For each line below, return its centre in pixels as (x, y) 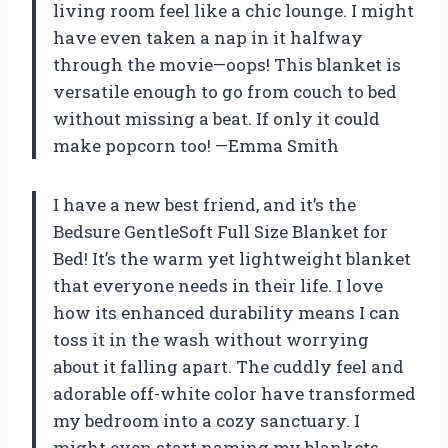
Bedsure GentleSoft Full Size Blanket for (220, 231)
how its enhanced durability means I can (226, 312)
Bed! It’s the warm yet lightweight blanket (232, 258)
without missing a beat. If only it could (216, 118)
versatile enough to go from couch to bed (225, 91)
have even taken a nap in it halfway (208, 37)
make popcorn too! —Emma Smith (196, 145)
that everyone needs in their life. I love (218, 285)
